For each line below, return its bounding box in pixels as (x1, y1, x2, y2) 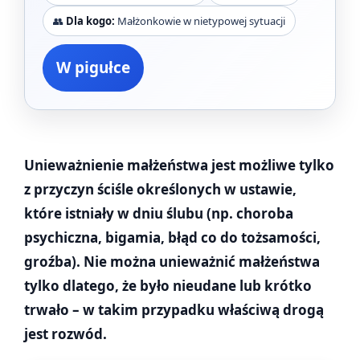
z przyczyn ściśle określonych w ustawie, (24, 180, 297, 199)
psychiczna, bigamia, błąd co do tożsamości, (24, 228, 321, 247)
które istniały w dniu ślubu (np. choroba (24, 204, 293, 223)
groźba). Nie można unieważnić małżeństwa (24, 252, 320, 272)
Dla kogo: (66, 14, 115, 29)
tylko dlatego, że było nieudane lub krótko (24, 276, 312, 296)
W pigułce (56, 57, 130, 79)
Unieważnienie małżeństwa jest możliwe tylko (24, 156, 334, 175)
